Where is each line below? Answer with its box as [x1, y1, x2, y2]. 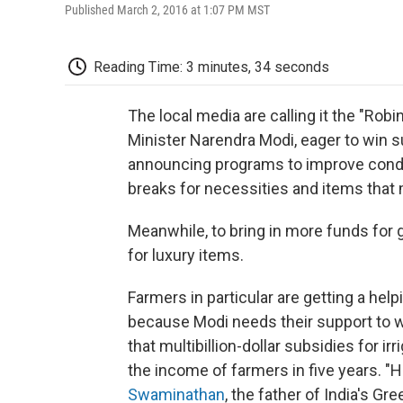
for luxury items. [128, 246, 244, 265]
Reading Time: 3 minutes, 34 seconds [94, 58, 329, 76]
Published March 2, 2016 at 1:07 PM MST [65, 2, 270, 17]
